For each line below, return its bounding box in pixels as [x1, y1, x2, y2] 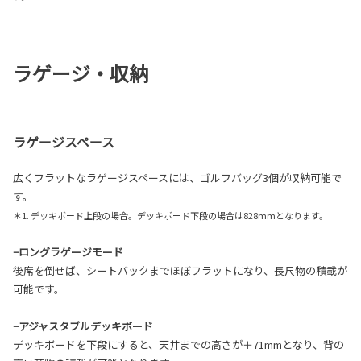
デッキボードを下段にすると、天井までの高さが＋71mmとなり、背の [13, 337, 344, 353]
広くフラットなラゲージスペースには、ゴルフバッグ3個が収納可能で [13, 170, 342, 186]
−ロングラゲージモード [13, 244, 123, 260]
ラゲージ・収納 [13, 59, 148, 88]
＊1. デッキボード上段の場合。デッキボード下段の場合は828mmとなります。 [13, 209, 328, 222]
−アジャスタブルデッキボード [13, 318, 153, 334]
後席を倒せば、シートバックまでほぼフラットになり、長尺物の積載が [13, 263, 347, 279]
